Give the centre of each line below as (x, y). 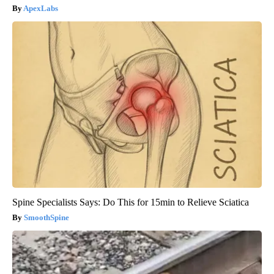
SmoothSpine (46, 217)
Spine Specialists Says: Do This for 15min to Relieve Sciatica (131, 202)
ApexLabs (41, 8)
